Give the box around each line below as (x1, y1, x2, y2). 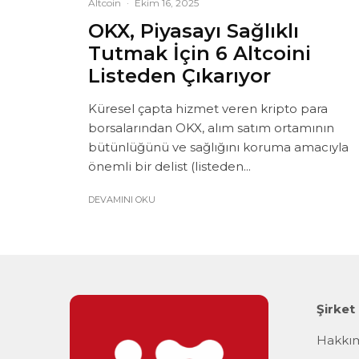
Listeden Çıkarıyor (88, 63, 271, 87)
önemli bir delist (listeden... (88, 158, 251, 174)
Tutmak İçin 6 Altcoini (88, 41, 311, 65)
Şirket (316, 301, 355, 317)
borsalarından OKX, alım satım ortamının (88, 119, 334, 135)
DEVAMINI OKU (88, 193, 155, 205)
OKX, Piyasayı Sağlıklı (88, 18, 299, 42)
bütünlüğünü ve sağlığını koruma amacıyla (88, 139, 349, 155)
